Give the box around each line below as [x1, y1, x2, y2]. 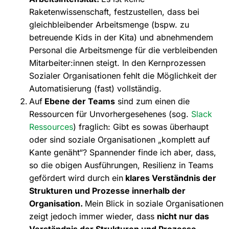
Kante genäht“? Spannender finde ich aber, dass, [29, 147, 216, 157]
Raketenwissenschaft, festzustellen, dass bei [29, 6, 199, 17]
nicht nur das [156, 211, 209, 221]
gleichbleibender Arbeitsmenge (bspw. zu [29, 19, 189, 30]
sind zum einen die [114, 96, 190, 106]
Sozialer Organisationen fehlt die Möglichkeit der [29, 70, 217, 81]
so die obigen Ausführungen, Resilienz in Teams [29, 159, 213, 170]
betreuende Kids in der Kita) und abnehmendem [29, 32, 213, 42]
